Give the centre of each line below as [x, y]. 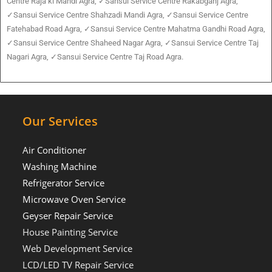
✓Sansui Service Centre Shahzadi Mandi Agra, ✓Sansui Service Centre [127, 15]
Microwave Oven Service [74, 199]
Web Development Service [78, 249]
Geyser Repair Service [68, 216]
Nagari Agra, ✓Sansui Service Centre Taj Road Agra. [95, 57]
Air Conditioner [55, 150]
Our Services [60, 121]
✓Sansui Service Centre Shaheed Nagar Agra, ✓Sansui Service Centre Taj [133, 43]
